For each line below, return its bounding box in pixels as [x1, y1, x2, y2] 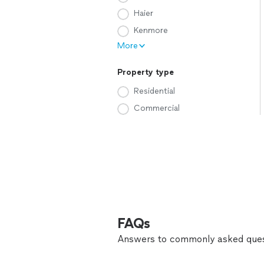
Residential [134, 86, 175, 96]
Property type [117, 67, 174, 77]
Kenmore [134, 25, 168, 35]
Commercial [134, 103, 180, 113]
